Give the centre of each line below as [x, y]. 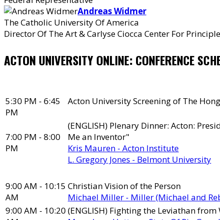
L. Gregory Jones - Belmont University [139, 159]
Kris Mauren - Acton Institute [123, 148]
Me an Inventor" [98, 137]
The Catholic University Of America [71, 22]
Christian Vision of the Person [124, 186]
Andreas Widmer [112, 11]
